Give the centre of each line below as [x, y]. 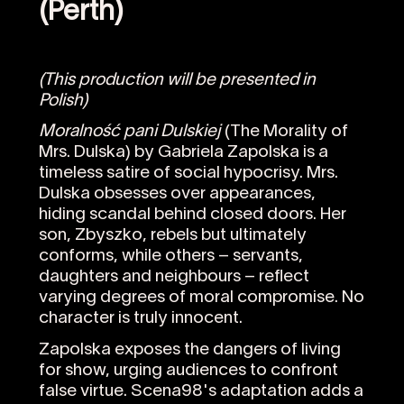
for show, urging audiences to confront [188, 370]
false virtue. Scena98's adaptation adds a [201, 391]
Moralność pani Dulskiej [129, 132]
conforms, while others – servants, [170, 257]
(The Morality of [284, 132]
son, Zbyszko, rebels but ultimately [172, 236]
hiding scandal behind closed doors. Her [192, 215]
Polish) [63, 101]
